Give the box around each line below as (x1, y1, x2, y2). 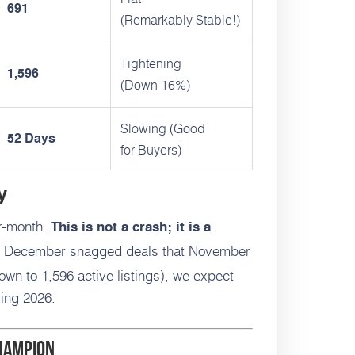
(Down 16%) (120, 74, 190, 95)
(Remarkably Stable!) (120, 10, 240, 30)
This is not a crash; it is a (51, 221, 211, 235)
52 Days (7, 133, 55, 147)
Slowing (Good (120, 118, 205, 139)
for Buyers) (120, 139, 181, 160)
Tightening (120, 53, 181, 74)
